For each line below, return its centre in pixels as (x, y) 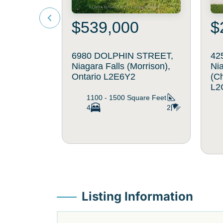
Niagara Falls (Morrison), (121, 66)
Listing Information (137, 197)
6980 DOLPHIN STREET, (122, 56)
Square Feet (147, 98)
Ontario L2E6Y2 (104, 77)
